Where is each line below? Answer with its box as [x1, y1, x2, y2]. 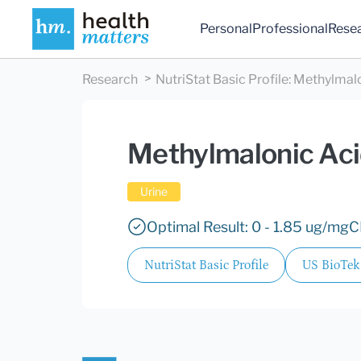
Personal [200, 21, 253, 37]
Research [82, 72, 138, 88]
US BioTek [302, 258, 359, 273]
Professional [252, 21, 329, 37]
